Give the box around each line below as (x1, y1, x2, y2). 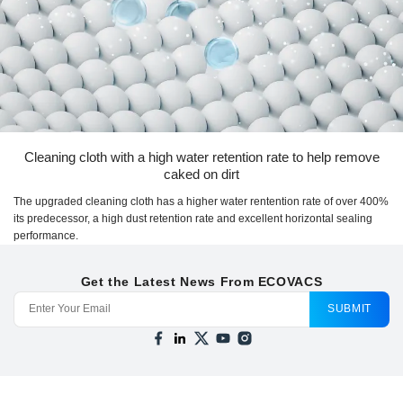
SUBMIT (327, 302, 372, 316)
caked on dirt (164, 166, 239, 182)
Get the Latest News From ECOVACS (80, 273, 323, 289)
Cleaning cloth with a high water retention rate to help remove (23, 148, 380, 165)
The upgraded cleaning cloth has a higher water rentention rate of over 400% (13, 194, 389, 208)
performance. (13, 228, 78, 242)
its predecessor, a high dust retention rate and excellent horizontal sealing (13, 211, 372, 225)
